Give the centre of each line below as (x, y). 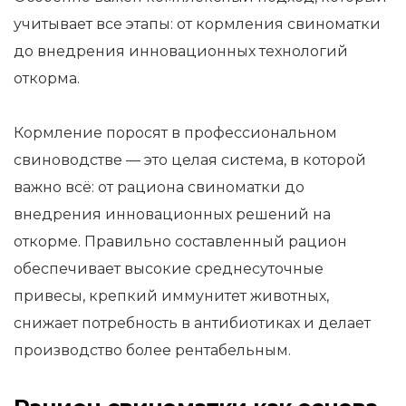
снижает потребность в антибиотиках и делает (192, 323)
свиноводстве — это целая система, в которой (190, 160)
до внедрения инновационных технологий (181, 51)
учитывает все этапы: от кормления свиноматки (197, 24)
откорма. (47, 78)
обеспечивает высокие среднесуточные (169, 269)
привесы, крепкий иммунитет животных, (171, 296)
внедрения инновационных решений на (172, 214)
